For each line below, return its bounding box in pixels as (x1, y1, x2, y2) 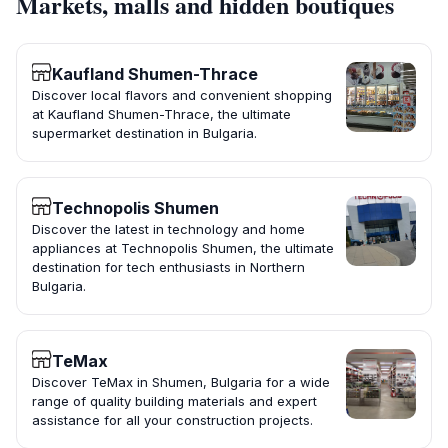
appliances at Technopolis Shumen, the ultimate (32, 240, 334, 257)
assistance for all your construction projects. (32, 412, 313, 429)
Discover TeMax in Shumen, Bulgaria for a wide (32, 374, 330, 391)
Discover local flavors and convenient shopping (32, 87, 332, 104)
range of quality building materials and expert (32, 393, 317, 410)
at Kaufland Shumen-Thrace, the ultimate (32, 106, 291, 123)
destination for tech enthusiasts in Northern (32, 259, 305, 276)
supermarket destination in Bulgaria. (32, 125, 257, 142)
